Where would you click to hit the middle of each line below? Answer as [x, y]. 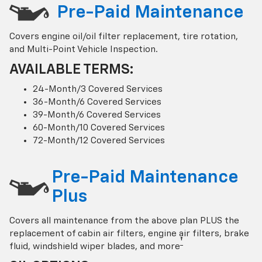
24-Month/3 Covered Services [98, 89]
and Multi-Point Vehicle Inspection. [84, 49]
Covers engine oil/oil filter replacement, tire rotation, [124, 36]
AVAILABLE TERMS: [72, 69]
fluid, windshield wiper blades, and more [95, 246]
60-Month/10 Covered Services [99, 127]
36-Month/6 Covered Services [97, 102]
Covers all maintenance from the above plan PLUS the [124, 220]
